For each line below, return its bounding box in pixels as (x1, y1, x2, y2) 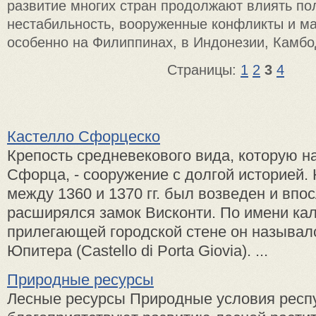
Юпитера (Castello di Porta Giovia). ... (7, 241, 268, 260)
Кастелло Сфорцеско (7, 127, 160, 145)
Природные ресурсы (7, 270, 154, 288)
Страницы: (167, 62, 241, 78)
